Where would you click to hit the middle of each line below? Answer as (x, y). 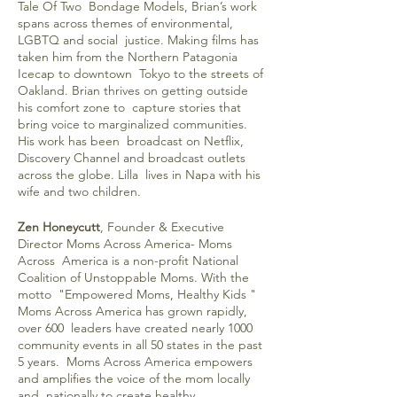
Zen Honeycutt (59, 227)
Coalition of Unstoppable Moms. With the (133, 277)
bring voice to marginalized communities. (132, 124)
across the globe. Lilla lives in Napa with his (139, 175)
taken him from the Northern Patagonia (128, 57)
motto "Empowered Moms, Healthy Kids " (137, 294)
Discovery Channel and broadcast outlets (132, 158)
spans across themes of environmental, (125, 23)
